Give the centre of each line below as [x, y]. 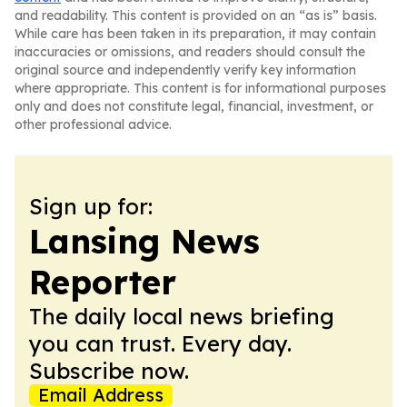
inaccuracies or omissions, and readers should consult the [190, 52]
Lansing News [144, 241]
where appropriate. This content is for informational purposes [200, 88]
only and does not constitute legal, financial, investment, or [194, 106]
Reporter [103, 282]
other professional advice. [93, 124]
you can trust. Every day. [160, 343]
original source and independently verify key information [185, 70]
